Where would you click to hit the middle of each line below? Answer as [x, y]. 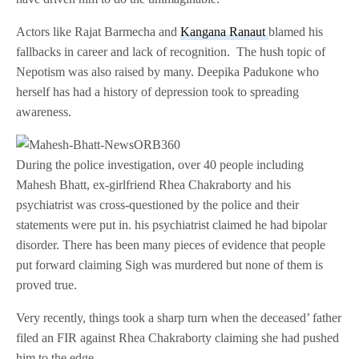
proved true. [47, 285]
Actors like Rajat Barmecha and [99, 32]
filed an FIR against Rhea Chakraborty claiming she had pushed [178, 338]
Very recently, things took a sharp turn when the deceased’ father [179, 318]
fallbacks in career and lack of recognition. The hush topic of [171, 52]
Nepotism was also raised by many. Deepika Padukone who [168, 72]
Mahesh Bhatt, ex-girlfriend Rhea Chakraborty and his [154, 185]
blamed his [296, 32]
